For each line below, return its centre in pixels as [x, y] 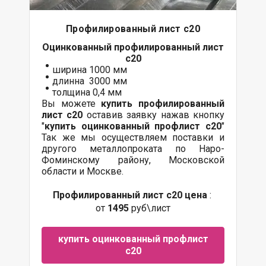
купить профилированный [163, 103]
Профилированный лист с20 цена [130, 195]
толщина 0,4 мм [87, 92]
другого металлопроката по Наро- [133, 148]
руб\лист [151, 208]
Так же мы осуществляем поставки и [133, 137]
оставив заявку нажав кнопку [154, 115]
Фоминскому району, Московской [133, 160]
